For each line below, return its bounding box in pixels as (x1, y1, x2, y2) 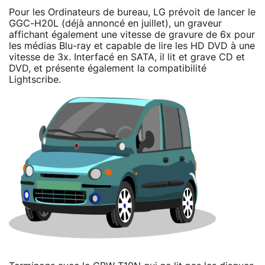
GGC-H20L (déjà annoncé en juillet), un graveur (9, 18, 222, 28)
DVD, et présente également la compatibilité (9, 63, 206, 73)
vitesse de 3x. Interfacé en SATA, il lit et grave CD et (9, 52, 245, 62)
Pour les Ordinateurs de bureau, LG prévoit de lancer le (9, 7, 256, 17)
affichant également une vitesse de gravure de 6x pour (9, 30, 255, 40)
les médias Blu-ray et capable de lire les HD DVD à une (9, 41, 255, 51)
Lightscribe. (9, 75, 61, 85)
